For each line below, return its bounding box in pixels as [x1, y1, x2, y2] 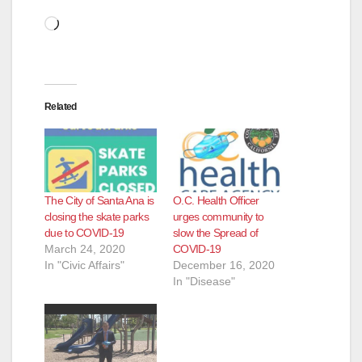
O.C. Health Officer [173, 194, 259, 208]
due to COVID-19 [44, 226, 124, 240]
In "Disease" [173, 275, 235, 288]
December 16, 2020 [173, 259, 275, 272]
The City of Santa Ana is [44, 194, 154, 208]
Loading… [58, 13, 124, 30]
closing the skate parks [44, 210, 149, 224]
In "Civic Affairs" [44, 259, 124, 272]
